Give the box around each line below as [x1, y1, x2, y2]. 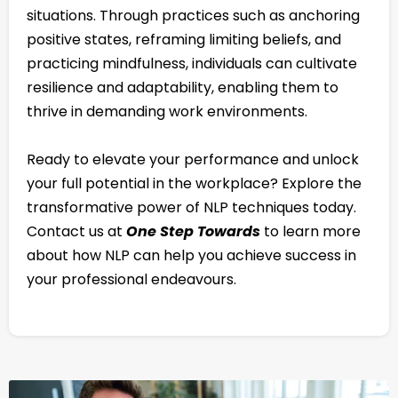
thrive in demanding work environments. [27, 101, 307, 123]
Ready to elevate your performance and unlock [27, 149, 359, 171]
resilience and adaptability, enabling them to [27, 77, 338, 99]
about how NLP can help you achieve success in [27, 245, 356, 267]
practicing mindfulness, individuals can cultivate [27, 53, 357, 75]
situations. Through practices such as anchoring [27, 5, 360, 27]
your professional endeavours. [27, 269, 236, 291]
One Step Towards [126, 221, 260, 243]
